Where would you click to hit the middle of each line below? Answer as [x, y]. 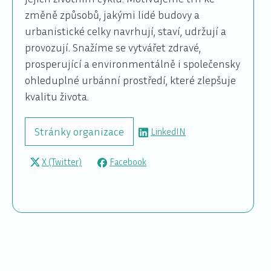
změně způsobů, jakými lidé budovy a [112, 14]
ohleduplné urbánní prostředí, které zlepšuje [130, 80]
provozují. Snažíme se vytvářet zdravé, [113, 47]
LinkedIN [168, 132]
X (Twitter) [62, 161]
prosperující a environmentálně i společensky [132, 63]
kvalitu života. [57, 96]
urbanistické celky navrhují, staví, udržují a [126, 31]
